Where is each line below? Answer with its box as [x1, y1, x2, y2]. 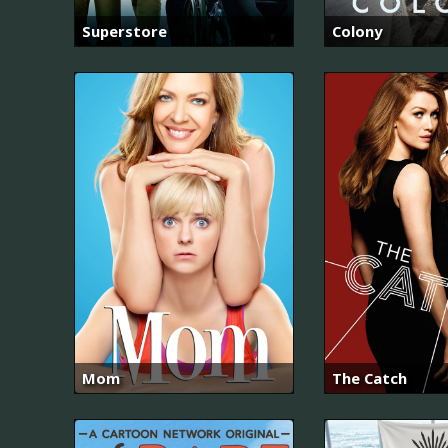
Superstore [82, 20, 167, 41]
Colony [332, 20, 382, 41]
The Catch [332, 368, 407, 389]
